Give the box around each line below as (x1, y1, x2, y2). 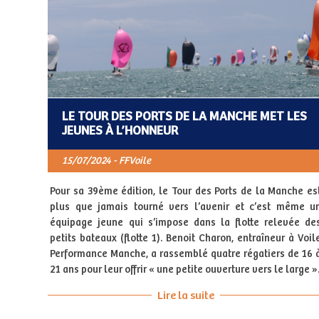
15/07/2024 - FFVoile (61, 155, 151, 167)
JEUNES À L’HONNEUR (61, 123, 178, 138)
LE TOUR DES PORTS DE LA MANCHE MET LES (61, 109, 307, 124)
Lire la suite (157, 289, 214, 302)
